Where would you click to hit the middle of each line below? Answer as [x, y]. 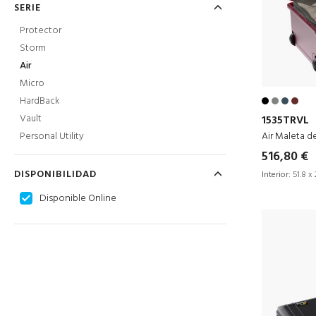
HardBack [40, 101]
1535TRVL [285, 120]
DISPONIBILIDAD [55, 175]
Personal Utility [52, 136]
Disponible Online [78, 199]
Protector [41, 31]
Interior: [276, 175]
